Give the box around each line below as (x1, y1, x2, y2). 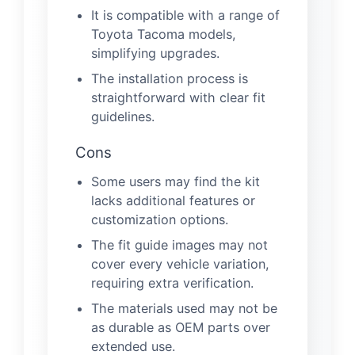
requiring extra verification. (91, 274, 254, 291)
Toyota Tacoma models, (91, 25, 236, 42)
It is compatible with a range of (91, 6, 280, 23)
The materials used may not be (91, 300, 277, 316)
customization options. (91, 211, 228, 227)
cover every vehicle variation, (91, 255, 269, 272)
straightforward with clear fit (91, 89, 265, 105)
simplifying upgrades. (91, 44, 219, 61)
